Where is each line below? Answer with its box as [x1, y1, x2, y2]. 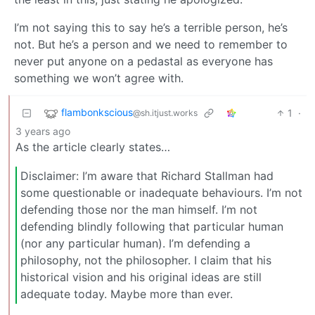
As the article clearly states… [15, 139, 170, 154]
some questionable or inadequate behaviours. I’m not [20, 186, 302, 200]
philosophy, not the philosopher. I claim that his [20, 253, 271, 268]
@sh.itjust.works [133, 108, 198, 119]
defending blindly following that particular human [20, 219, 283, 234]
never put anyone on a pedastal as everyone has [14, 53, 273, 68]
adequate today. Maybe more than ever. [20, 287, 233, 302]
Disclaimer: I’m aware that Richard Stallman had [20, 169, 274, 184]
